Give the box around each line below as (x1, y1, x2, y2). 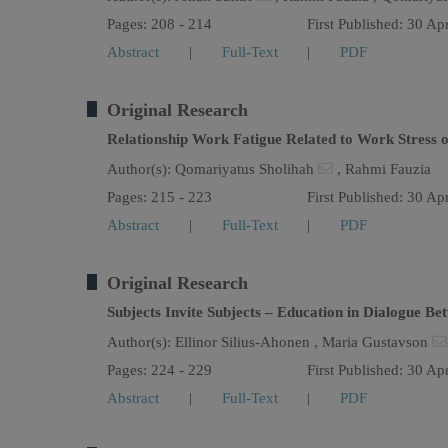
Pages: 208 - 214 (107, 16, 212, 32)
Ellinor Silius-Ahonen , (175, 334, 322, 350)
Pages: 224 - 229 (107, 362, 212, 378)
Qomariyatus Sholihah (175, 161, 318, 177)
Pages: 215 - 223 (107, 189, 212, 205)
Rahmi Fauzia (345, 161, 431, 177)
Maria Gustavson (322, 334, 432, 350)
